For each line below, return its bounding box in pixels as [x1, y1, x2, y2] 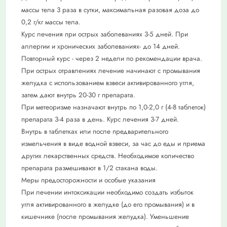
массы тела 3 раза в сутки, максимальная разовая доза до [21, 5, 199, 15]
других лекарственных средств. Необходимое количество [21, 150, 194, 161]
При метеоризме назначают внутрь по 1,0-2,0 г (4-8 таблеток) [21, 102, 206, 112]
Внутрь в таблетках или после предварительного [21, 126, 168, 136]
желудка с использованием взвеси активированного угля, [21, 78, 194, 88]
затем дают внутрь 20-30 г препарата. [21, 90, 135, 100]
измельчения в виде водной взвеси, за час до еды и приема [21, 138, 205, 148]
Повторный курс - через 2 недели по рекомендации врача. [21, 53, 202, 63]
